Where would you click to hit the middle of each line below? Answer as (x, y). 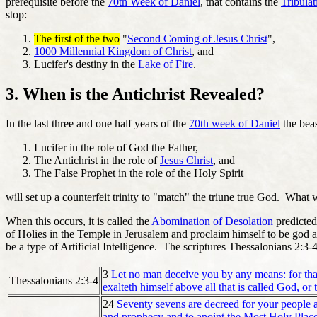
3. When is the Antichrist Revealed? (135, 94)
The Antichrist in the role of (97, 161)
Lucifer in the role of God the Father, (116, 148)
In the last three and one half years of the (97, 124)
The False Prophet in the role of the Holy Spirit (139, 173)
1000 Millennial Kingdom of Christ (113, 51)
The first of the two (77, 38)
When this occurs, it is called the (79, 221)
